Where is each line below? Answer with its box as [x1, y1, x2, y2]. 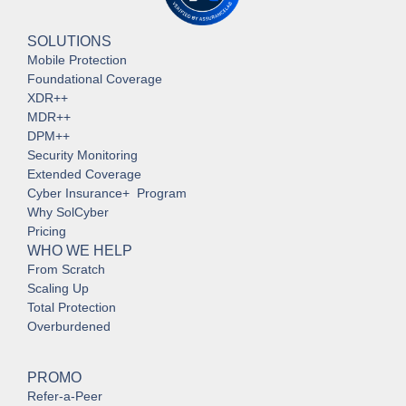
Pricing [27, 224, 66, 239]
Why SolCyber [27, 205, 109, 220]
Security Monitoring [27, 148, 138, 163]
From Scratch [27, 262, 105, 277]
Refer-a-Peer [27, 389, 102, 404]
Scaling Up [27, 281, 89, 296]
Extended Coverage [27, 167, 141, 182]
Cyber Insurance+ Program [27, 186, 187, 201]
